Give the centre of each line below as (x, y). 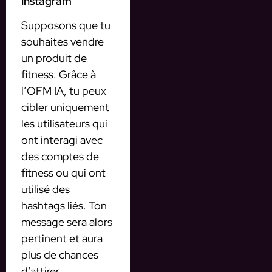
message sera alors (67, 222)
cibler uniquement (65, 107)
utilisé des (46, 189)
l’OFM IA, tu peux (64, 91)
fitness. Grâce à (59, 75)
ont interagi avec (62, 140)
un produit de (54, 58)
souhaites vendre (63, 42)
